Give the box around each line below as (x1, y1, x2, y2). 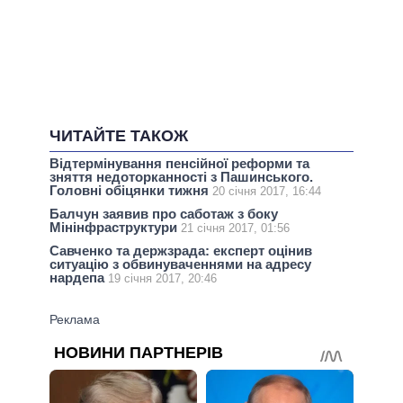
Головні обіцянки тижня (49, 183, 212, 199)
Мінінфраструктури (49, 219, 181, 236)
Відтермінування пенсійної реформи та (49, 156, 309, 172)
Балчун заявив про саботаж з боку (49, 206, 278, 222)
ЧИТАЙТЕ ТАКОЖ (49, 127, 188, 146)
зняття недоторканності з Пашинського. (49, 169, 313, 185)
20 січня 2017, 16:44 (212, 184, 321, 199)
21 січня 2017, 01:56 (181, 221, 290, 236)
